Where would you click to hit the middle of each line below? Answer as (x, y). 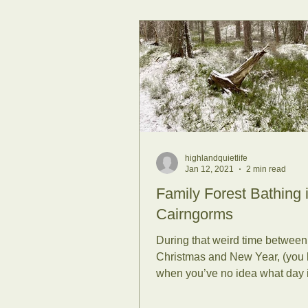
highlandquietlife (216, 158)
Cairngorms (195, 214)
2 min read (266, 169)
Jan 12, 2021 (209, 169)
